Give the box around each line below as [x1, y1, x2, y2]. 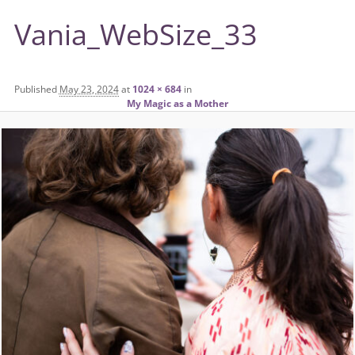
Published [13, 82, 59, 96]
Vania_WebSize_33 [13, 14, 258, 54]
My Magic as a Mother [127, 96, 228, 110]
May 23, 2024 [59, 82, 119, 96]
